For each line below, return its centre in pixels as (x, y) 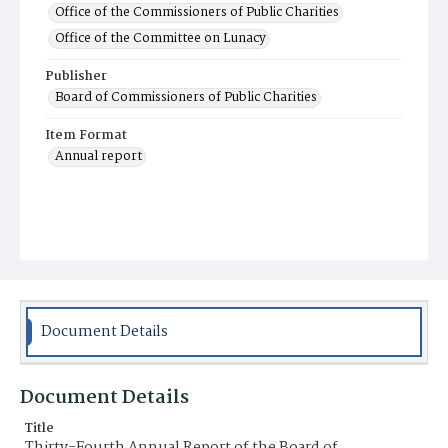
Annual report (98, 156)
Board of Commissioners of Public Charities (186, 97)
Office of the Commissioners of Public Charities (197, 12)
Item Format (86, 135)
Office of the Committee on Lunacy (160, 38)
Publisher (76, 76)
